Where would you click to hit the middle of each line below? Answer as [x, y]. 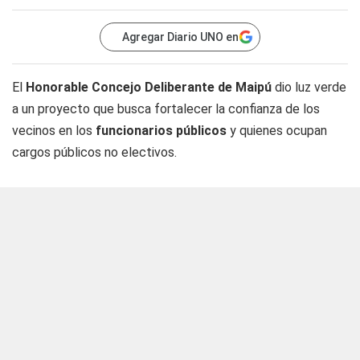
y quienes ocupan [277, 131]
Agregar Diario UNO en [180, 37]
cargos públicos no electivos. [94, 152]
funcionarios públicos [160, 131]
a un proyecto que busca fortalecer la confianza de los [166, 109]
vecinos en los [52, 131]
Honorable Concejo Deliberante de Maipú [147, 87]
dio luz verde [309, 87]
